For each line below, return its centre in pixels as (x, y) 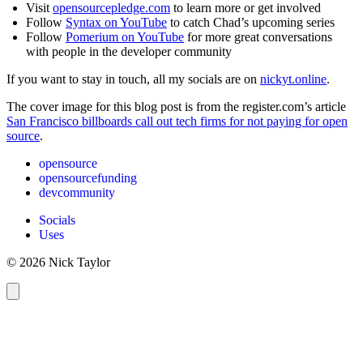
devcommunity (77, 193)
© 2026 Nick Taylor (58, 263)
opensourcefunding (88, 178)
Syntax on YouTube (116, 23)
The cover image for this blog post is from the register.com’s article (176, 107)
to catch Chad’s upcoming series (251, 23)
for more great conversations (258, 37)
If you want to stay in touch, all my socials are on (133, 79)
